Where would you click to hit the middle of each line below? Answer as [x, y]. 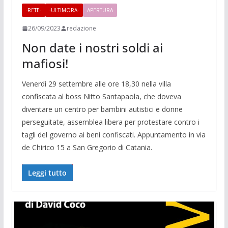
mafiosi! [45, 64]
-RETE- [33, 10]
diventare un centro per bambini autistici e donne [102, 109]
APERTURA [100, 10]
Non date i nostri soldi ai [92, 48]
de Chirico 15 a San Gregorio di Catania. [87, 148]
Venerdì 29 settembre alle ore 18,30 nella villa [96, 84]
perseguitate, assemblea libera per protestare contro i [110, 122]
